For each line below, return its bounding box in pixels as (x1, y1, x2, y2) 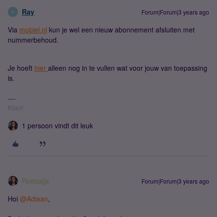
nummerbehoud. (8, 35, 61, 45)
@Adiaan (20, 194, 48, 203)
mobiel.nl (19, 25, 47, 34)
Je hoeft (8, 63, 34, 73)
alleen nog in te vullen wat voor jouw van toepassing (48, 63, 207, 73)
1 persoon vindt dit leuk (22, 121, 93, 130)
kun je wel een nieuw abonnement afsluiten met (47, 25, 195, 34)
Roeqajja (22, 176, 49, 186)
